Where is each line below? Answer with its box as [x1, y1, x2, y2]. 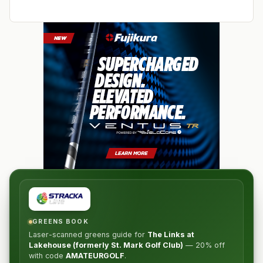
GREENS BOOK [32, 218, 89, 225]
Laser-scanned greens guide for [29, 230, 147, 239]
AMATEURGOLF [66, 251, 124, 260]
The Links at [147, 230, 194, 239]
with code [29, 251, 66, 260]
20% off [195, 241, 225, 249]
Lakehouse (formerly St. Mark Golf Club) [29, 241, 183, 249]
